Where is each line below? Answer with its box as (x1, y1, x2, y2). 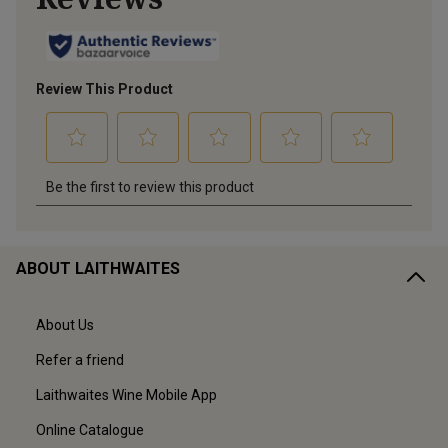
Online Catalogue (36, 422, 144, 439)
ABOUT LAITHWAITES (16, 259, 180, 279)
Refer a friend (36, 352, 124, 369)
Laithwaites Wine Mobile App (36, 387, 217, 404)
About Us (36, 317, 94, 334)
